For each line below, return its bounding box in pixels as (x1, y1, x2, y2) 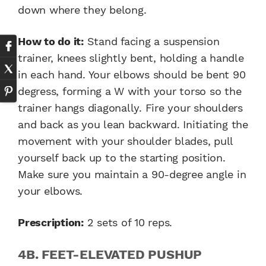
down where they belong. (18, 4, 147, 17)
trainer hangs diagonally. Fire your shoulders (18, 102, 243, 115)
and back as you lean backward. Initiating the (18, 118, 248, 131)
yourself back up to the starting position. (18, 151, 226, 164)
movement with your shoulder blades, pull (18, 135, 233, 148)
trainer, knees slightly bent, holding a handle (18, 52, 244, 65)
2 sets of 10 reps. (83, 216, 172, 229)
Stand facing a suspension (83, 35, 220, 48)
